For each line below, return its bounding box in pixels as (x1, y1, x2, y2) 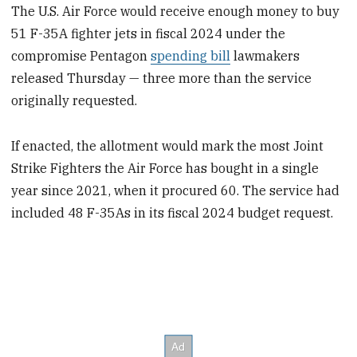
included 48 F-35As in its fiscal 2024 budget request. (11, 204, 334, 221)
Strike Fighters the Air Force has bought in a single (11, 159, 320, 176)
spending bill (151, 48, 231, 65)
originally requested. (11, 92, 138, 109)
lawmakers (230, 48, 300, 65)
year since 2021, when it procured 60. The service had (11, 182, 340, 198)
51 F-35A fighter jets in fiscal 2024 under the (11, 25, 286, 42)
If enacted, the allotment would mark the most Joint (11, 137, 324, 154)
